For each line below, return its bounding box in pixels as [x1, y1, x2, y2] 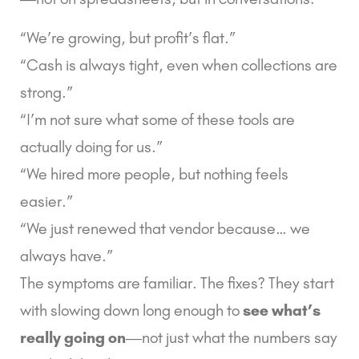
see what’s [243, 300, 321, 320]
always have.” [20, 245, 113, 265]
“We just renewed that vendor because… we [20, 218, 310, 238]
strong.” [20, 82, 73, 102]
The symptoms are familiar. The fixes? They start [20, 272, 334, 292]
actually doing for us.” [20, 136, 163, 156]
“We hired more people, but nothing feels [20, 163, 288, 184]
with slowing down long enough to [20, 300, 243, 320]
